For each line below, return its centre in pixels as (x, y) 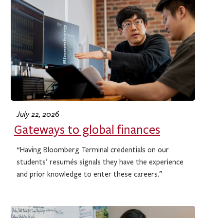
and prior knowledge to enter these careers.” (90, 174)
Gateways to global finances (87, 130)
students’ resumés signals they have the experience (100, 162)
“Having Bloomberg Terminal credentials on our (93, 150)
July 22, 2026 (38, 114)
